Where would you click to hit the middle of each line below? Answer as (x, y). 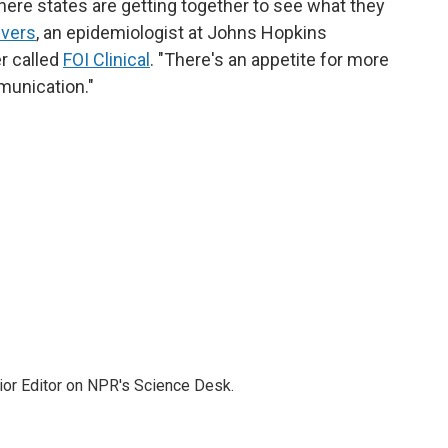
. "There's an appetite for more (269, 59)
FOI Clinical (106, 59)
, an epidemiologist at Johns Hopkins (181, 32)
